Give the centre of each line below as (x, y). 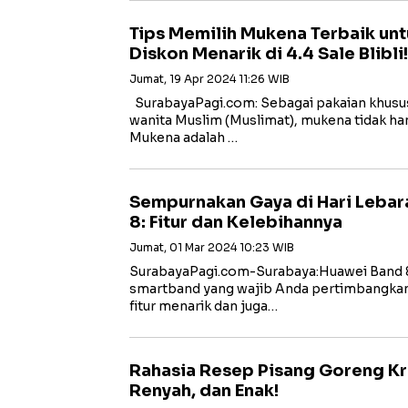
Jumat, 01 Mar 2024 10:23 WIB (212, 247)
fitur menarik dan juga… (204, 306)
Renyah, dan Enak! (204, 391)
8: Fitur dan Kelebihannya (236, 222)
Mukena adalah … (184, 138)
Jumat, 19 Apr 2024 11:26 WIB (209, 79)
